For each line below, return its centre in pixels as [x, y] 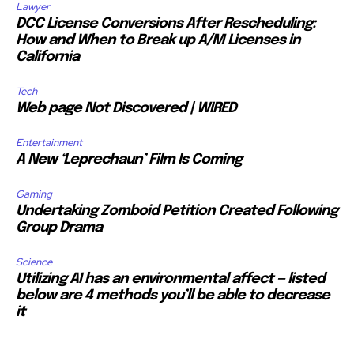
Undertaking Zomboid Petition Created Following [177, 211]
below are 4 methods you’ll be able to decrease [173, 295]
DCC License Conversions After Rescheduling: [166, 23]
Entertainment [49, 142]
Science [34, 262]
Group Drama [59, 227]
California [47, 56]
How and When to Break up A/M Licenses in [158, 40]
